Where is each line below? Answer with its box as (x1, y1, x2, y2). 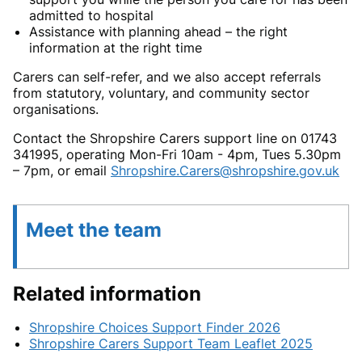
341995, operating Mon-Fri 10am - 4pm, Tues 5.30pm (13, 146, 341, 163)
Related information (13, 282, 201, 306)
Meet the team (26, 218, 162, 242)
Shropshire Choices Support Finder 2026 (29, 319, 280, 336)
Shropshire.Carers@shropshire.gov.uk (111, 162, 339, 179)
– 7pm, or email (13, 162, 111, 179)
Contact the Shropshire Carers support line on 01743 (13, 130, 337, 147)
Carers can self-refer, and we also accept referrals (13, 69, 321, 86)
